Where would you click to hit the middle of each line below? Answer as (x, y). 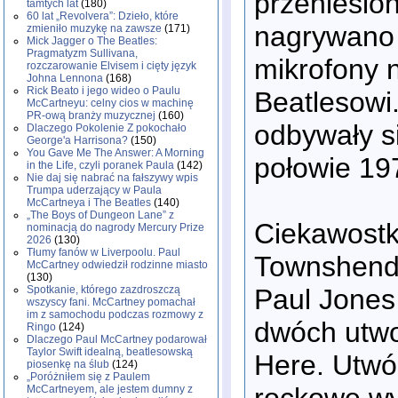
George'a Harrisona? (77, 140)
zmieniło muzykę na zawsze (94, 28)
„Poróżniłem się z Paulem (88, 377)
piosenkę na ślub (68, 364)
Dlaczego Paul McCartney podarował (117, 339)
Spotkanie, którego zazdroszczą (103, 290)
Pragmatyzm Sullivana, (82, 53)
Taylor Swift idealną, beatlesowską (110, 352)
